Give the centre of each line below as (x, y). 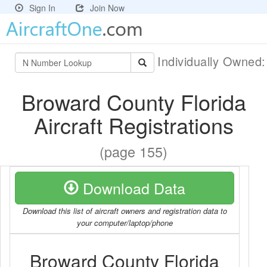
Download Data (132, 188)
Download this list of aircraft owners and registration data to (125, 211)
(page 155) (133, 151)
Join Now (107, 8)
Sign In (42, 8)
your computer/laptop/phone (125, 223)
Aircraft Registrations (133, 125)
